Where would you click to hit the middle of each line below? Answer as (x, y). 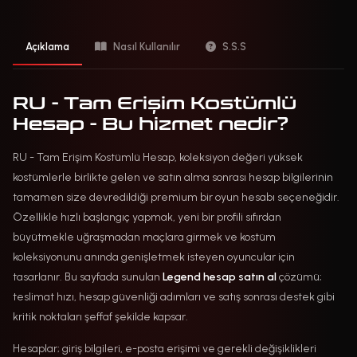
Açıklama (47, 47)
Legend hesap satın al (220, 277)
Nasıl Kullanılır (147, 47)
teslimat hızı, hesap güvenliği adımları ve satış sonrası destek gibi (174, 296)
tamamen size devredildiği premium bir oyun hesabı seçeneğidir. (176, 197)
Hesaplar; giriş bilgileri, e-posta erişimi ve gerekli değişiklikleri (165, 348)
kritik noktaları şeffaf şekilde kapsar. (100, 316)
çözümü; (299, 277)
